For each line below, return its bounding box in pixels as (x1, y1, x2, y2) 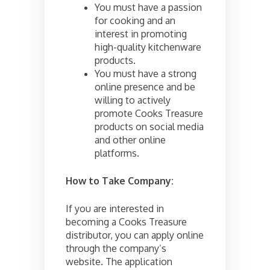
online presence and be (95, 81, 195, 93)
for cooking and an (95, 14, 175, 27)
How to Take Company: (66, 175, 174, 187)
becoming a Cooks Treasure (66, 216, 187, 228)
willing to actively (95, 94, 171, 107)
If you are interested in (66, 202, 164, 215)
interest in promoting (95, 28, 187, 40)
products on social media (95, 121, 204, 133)
